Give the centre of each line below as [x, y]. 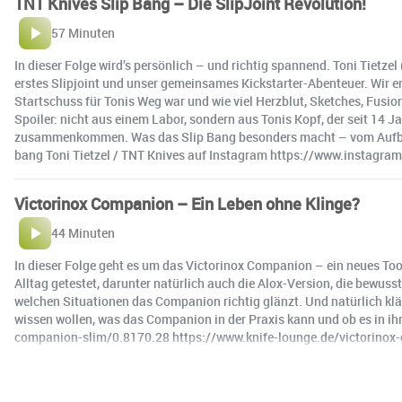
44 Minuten [83, 233]
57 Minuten [83, 33]
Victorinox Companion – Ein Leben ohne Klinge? [187, 204]
